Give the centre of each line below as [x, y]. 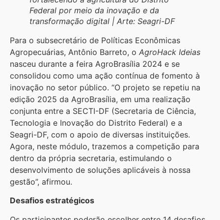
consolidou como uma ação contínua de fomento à [105, 75]
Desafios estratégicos [52, 201]
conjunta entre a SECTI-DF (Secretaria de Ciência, [103, 111]
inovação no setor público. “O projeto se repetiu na [105, 87]
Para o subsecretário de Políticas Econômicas [95, 40]
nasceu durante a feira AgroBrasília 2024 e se [95, 64]
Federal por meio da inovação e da [94, 10]
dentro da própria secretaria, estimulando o [91, 158]
